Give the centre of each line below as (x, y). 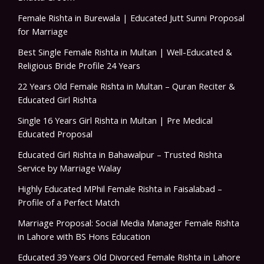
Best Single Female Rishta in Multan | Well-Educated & (125, 52)
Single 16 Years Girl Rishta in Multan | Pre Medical (115, 121)
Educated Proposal (55, 134)
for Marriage (43, 32)
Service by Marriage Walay (69, 168)
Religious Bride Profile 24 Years (79, 66)
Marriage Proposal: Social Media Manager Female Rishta (128, 223)
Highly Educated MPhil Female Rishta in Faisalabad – (120, 189)
